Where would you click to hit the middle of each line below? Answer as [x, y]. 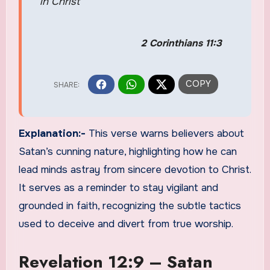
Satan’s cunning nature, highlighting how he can [127, 152]
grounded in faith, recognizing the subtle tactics [130, 206]
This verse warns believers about [166, 134]
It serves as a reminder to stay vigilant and [118, 188]
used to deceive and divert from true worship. [126, 224]
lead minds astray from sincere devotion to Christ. [134, 170]
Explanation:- [53, 134]
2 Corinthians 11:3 [181, 43]
